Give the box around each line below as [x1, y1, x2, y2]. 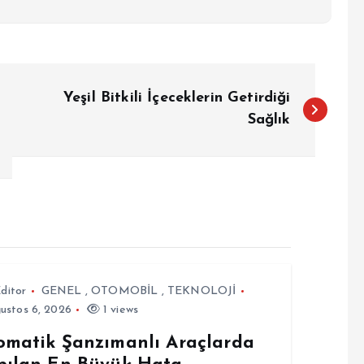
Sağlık [247, 112, 291, 128]
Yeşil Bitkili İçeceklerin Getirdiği [63, 90, 291, 106]
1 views [99, 304, 139, 316]
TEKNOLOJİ [167, 285, 236, 297]
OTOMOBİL [91, 285, 158, 297]
